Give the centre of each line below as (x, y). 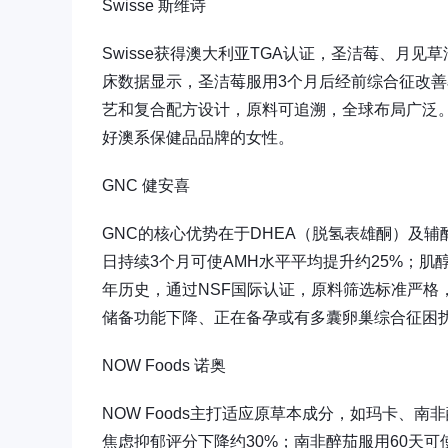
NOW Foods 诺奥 (164, 365)
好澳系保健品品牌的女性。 (198, 137)
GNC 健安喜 (146, 185)
